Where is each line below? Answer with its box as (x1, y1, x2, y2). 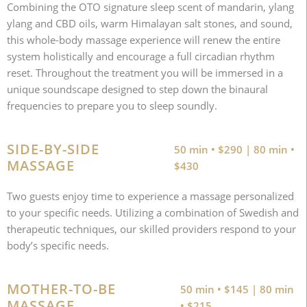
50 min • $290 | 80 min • (173, 143, 295, 157)
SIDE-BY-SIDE (7, 140, 99, 159)
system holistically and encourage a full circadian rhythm (7, 49, 275, 64)
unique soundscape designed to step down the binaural (7, 82, 268, 97)
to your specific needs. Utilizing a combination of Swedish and (7, 206, 299, 220)
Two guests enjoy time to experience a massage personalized (7, 189, 294, 204)
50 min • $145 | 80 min (180, 282, 294, 297)
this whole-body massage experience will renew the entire (7, 33, 280, 47)
